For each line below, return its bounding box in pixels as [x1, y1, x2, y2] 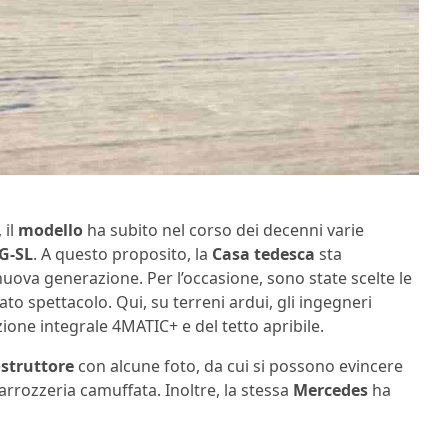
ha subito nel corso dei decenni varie [83, 219, 364, 242]
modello [18, 219, 83, 242]
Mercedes [293, 379, 368, 402]
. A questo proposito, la [33, 243, 212, 266]
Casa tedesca [212, 243, 315, 266]
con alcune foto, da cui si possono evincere [74, 355, 403, 378]
